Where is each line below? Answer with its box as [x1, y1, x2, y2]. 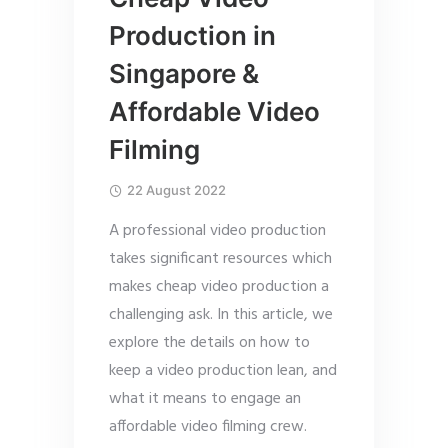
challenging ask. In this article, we [109, 302, 333, 329]
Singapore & [109, 58, 259, 90]
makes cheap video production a [109, 274, 329, 301]
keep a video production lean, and [109, 358, 337, 385]
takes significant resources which [109, 246, 332, 273]
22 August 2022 [127, 182, 226, 199]
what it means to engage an [109, 386, 301, 413]
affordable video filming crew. [109, 414, 307, 441]
